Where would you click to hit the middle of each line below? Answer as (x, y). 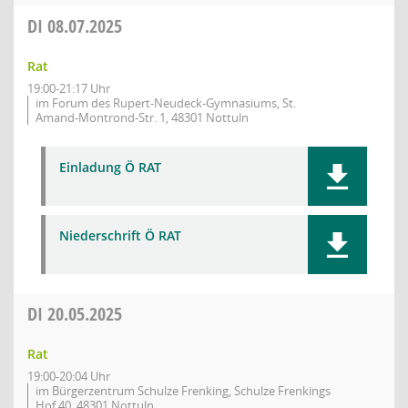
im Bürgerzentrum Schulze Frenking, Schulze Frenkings (183, 391)
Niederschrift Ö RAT (120, 235)
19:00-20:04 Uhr (69, 376)
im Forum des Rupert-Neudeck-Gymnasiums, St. (166, 103)
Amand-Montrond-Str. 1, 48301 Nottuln (142, 117)
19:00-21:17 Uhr (69, 88)
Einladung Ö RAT (110, 167)
